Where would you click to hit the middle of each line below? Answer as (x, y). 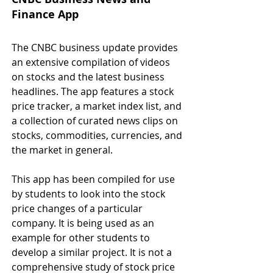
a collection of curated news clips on (96, 121)
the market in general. (62, 150)
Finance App (45, 14)
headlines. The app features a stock (94, 91)
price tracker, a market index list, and (98, 106)
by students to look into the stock (90, 194)
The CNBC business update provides (96, 48)
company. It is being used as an (84, 223)
